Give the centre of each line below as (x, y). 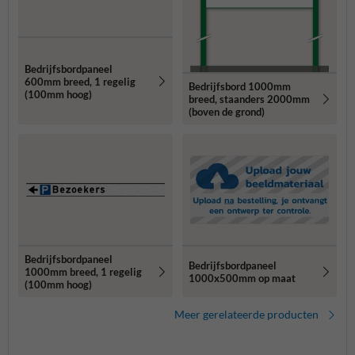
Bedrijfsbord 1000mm (240, 87)
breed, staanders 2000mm (249, 99)
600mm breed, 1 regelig (80, 81)
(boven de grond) (227, 112)
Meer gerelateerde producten (246, 315)
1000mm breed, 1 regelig (83, 272)
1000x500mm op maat (242, 279)
